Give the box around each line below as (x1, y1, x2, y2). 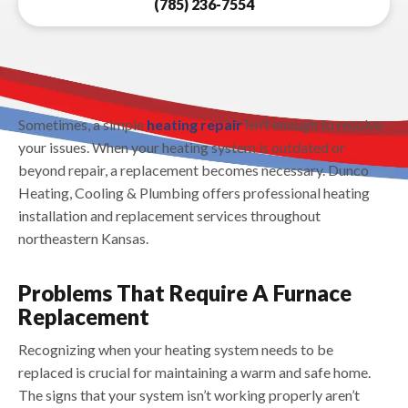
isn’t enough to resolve (242, 116, 382, 134)
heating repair (147, 116, 242, 134)
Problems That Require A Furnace (18, 280, 352, 307)
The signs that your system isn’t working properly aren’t (18, 386, 360, 404)
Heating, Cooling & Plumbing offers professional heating (18, 184, 370, 202)
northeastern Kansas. (18, 229, 148, 248)
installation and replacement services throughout (18, 207, 321, 225)
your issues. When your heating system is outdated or (18, 138, 345, 157)
